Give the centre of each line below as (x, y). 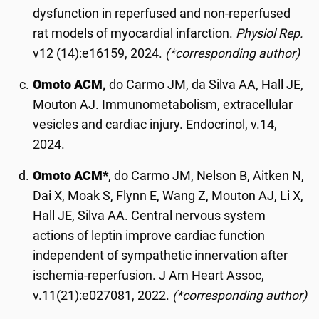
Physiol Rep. (270, 33)
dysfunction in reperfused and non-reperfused (162, 13)
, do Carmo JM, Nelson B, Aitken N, (206, 176)
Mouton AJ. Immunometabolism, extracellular (163, 104)
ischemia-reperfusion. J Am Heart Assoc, (149, 275)
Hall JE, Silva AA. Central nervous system (150, 215)
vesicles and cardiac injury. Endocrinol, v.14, (155, 124)
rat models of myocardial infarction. (135, 33)
